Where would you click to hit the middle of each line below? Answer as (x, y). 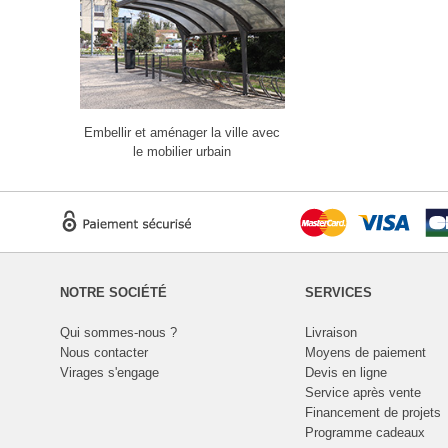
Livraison (330, 332)
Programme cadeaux (364, 432)
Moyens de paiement (365, 352)
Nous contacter (103, 352)
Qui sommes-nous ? (118, 332)
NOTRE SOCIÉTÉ (113, 292)
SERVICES (338, 292)
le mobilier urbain (182, 151)
